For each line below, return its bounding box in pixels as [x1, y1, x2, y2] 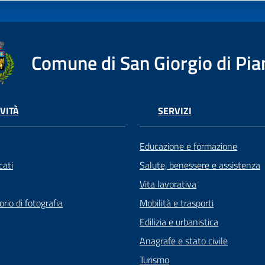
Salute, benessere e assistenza [140, 158, 260, 173]
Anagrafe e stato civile [140, 234, 228, 248]
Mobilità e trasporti [140, 196, 214, 211]
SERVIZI [157, 104, 192, 118]
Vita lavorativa [140, 177, 196, 192]
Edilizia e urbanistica [140, 215, 218, 230]
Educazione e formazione [140, 139, 237, 154]
